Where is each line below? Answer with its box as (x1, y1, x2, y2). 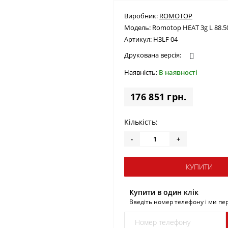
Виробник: (124, 11, 159, 20)
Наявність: (124, 68, 159, 77)
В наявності (159, 68, 197, 77)
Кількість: (124, 117, 158, 127)
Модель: (124, 23, 152, 32)
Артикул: (124, 35, 153, 44)
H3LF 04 (153, 35, 178, 44)
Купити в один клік (129, 187, 198, 197)
